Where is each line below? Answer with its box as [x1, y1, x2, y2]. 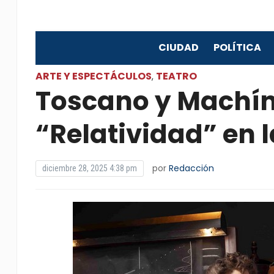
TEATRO [155, 69, 197, 83]
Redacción [168, 162, 214, 174]
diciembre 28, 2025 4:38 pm [42, 163, 137, 173]
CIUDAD [158, 40, 199, 54]
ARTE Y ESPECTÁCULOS [35, 69, 152, 83]
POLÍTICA [213, 40, 261, 54]
